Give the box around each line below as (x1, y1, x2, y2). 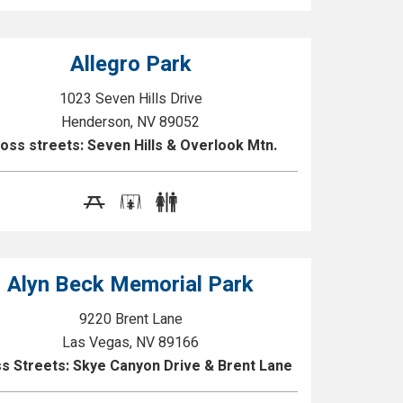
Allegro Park (69, 49, 192, 80)
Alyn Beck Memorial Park (7, 269, 255, 300)
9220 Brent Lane (78, 309, 183, 330)
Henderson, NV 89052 (61, 112, 201, 133)
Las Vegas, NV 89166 (62, 332, 200, 354)
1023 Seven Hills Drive (58, 88, 202, 110)
